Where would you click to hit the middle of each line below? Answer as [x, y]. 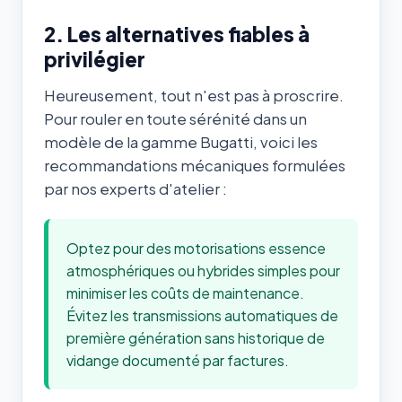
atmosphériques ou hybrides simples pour [203, 270]
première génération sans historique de [196, 337]
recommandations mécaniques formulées [195, 165]
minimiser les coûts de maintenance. [185, 293]
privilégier [95, 60]
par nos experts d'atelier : [135, 188]
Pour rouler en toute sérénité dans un [175, 118]
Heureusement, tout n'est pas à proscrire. [194, 95]
